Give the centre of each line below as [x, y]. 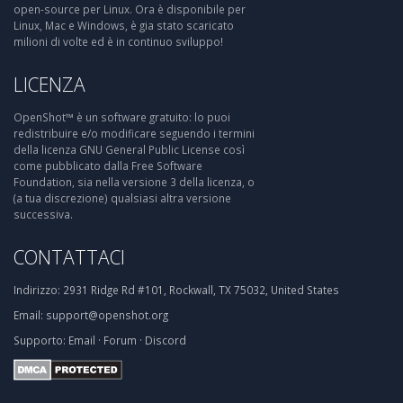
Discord [166, 340]
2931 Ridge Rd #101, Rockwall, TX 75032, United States [200, 290]
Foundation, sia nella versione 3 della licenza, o [134, 182]
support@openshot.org [107, 315]
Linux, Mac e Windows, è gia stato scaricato [124, 26]
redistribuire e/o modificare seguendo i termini [134, 134]
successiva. [43, 215]
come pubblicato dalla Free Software [108, 166]
